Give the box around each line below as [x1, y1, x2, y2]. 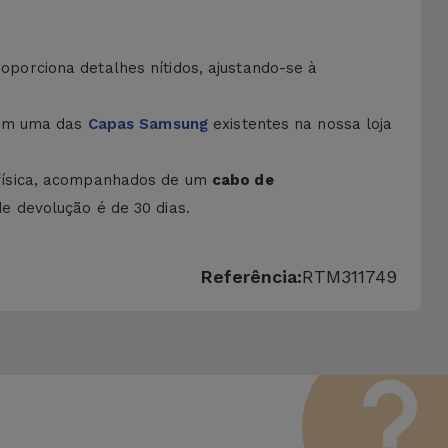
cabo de [211, 171, 274, 189]
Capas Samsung [87, 115, 208, 133]
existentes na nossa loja [208, 115, 393, 133]
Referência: [200, 266, 303, 287]
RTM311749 [302, 266, 398, 287]
